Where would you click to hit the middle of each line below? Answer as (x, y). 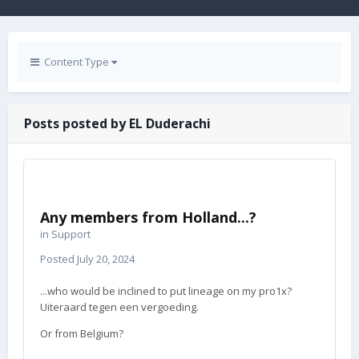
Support (71, 234)
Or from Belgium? (82, 333)
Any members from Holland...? (148, 217)
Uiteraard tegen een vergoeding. (119, 307)
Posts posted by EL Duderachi (117, 123)
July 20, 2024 (106, 259)
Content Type (75, 62)
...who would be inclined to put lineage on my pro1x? (166, 291)
